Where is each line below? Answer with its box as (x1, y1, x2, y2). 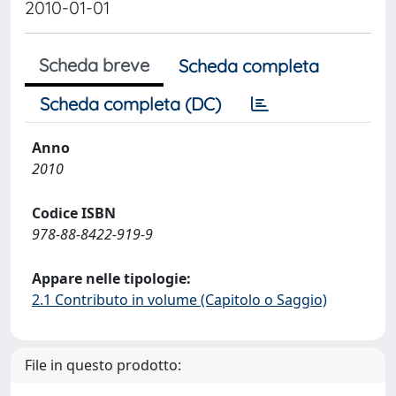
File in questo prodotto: (25, 355, 181, 375)
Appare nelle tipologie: (32, 269, 191, 288)
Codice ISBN (32, 203, 116, 223)
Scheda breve (39, 54, 149, 76)
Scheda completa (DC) (40, 93, 221, 115)
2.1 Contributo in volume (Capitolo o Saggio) (32, 290, 327, 309)
